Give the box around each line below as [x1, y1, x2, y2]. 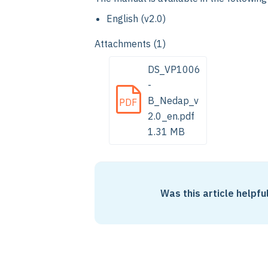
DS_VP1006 [148, 63, 200, 75]
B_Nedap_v [148, 95, 199, 106]
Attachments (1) [95, 38, 166, 50]
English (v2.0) [106, 13, 166, 25]
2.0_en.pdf [148, 110, 194, 122]
